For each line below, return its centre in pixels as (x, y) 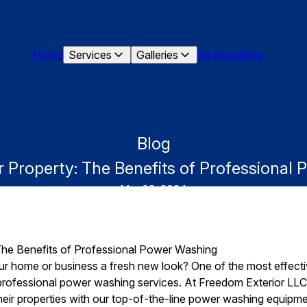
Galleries (157, 55)
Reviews (218, 55)
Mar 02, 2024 (153, 189)
